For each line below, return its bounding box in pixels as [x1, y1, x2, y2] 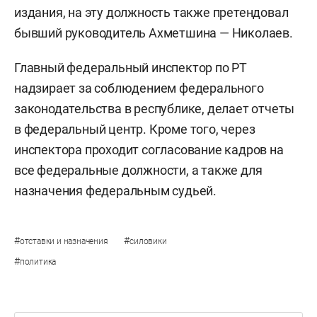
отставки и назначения [19, 236, 110, 247]
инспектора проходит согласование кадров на [14, 142, 284, 158]
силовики [129, 236, 167, 247]
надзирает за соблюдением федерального [14, 81, 264, 96]
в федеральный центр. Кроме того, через [14, 122, 255, 137]
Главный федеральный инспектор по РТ [14, 60, 247, 76]
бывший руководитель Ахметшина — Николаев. [14, 25, 293, 41]
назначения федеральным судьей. [14, 183, 217, 199]
